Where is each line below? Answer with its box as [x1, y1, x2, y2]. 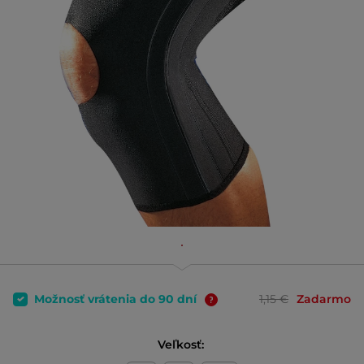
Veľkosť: [157, 337, 207, 352]
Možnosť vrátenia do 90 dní [34, 292, 200, 306]
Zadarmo [297, 292, 351, 306]
